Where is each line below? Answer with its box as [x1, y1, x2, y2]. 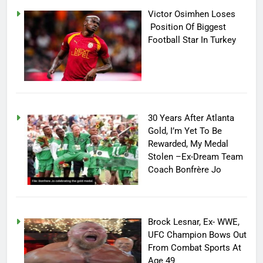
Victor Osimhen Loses [148, 9, 236, 20]
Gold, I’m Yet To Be [148, 126, 222, 137]
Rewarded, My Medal [148, 139, 229, 150]
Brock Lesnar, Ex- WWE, [148, 217, 242, 228]
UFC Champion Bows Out [148, 230, 247, 241]
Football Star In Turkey [148, 35, 237, 46]
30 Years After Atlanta [148, 113, 235, 124]
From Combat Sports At [148, 242, 242, 254]
